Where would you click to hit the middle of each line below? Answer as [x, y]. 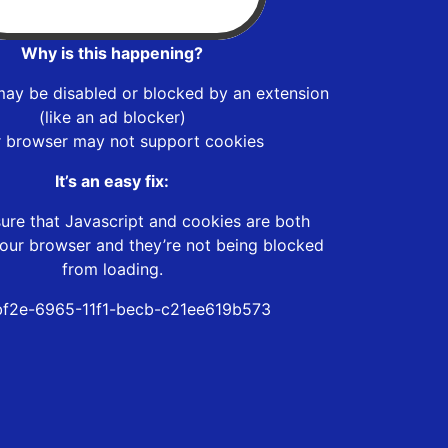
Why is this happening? [112, 52]
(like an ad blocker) [112, 116]
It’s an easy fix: [112, 180]
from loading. [112, 268]
